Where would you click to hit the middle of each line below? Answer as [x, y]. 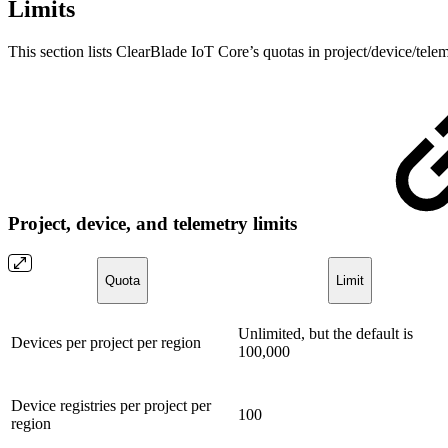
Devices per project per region [106, 342]
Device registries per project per [111, 405]
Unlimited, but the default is [325, 333]
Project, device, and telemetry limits [155, 224]
